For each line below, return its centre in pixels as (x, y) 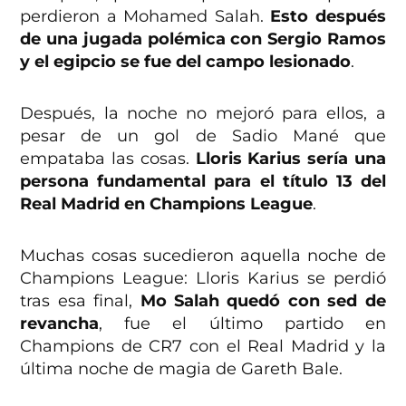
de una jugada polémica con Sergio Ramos (203, 39)
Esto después (328, 17)
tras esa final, (80, 301)
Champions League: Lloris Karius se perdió (203, 279)
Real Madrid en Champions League (167, 204)
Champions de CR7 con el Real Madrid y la (203, 347)
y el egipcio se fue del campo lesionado (186, 62)
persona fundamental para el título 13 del (203, 182)
